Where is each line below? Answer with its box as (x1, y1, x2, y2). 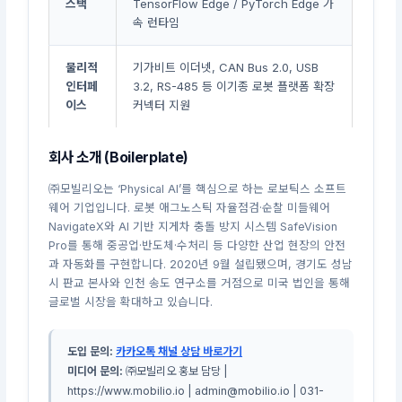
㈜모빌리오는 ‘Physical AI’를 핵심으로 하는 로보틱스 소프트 (48, 182, 347, 197)
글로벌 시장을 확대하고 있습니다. (48, 295, 214, 310)
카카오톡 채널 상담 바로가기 (116, 345, 243, 359)
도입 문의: (67, 345, 114, 359)
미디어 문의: (67, 364, 124, 379)
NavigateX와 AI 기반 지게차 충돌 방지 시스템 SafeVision (48, 220, 338, 234)
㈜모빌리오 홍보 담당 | (123, 364, 229, 379)
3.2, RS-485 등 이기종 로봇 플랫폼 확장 (133, 78, 336, 93)
